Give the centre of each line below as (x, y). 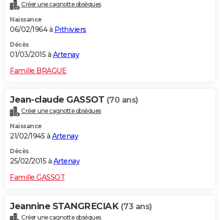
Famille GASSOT (37, 177)
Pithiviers (70, 29)
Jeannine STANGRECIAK (65, 206)
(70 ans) (122, 100)
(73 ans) (136, 206)
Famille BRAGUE (38, 70)
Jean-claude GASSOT (58, 99)
